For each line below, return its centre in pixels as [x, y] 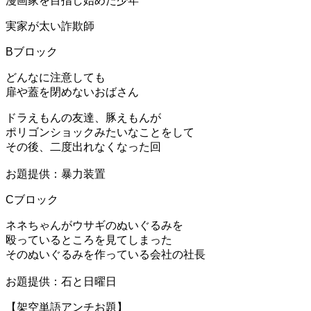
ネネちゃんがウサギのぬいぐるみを [94, 225]
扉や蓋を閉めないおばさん [72, 92]
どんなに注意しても [56, 77]
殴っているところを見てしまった [89, 239]
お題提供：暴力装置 [56, 174]
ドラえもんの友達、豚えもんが [83, 117]
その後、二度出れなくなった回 [83, 146]
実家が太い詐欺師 [50, 26]
